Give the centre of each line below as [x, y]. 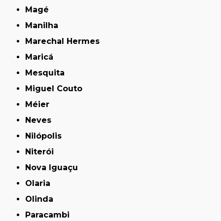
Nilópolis [47, 136]
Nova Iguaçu [55, 167]
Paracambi [50, 215]
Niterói [43, 151]
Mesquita [49, 73]
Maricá [43, 57]
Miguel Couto [58, 88]
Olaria [41, 183]
